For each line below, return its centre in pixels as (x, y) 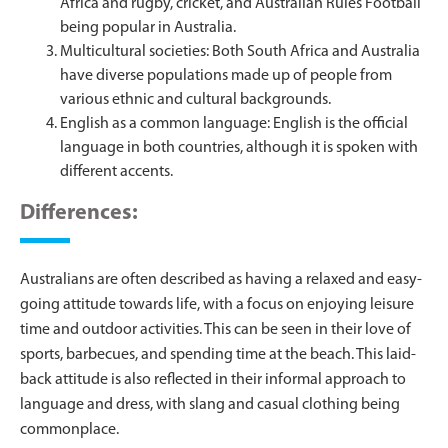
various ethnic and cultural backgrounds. (195, 99)
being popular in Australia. (148, 27)
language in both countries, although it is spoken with (239, 147)
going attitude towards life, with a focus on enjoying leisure (217, 304)
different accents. (116, 171)
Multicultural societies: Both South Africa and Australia (240, 51)
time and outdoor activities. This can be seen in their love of (215, 329)
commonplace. (69, 429)
